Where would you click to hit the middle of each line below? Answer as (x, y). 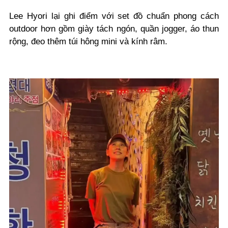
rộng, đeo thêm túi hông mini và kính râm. (90, 41)
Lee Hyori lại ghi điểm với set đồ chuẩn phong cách (114, 16)
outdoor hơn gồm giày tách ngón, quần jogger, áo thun (114, 28)
